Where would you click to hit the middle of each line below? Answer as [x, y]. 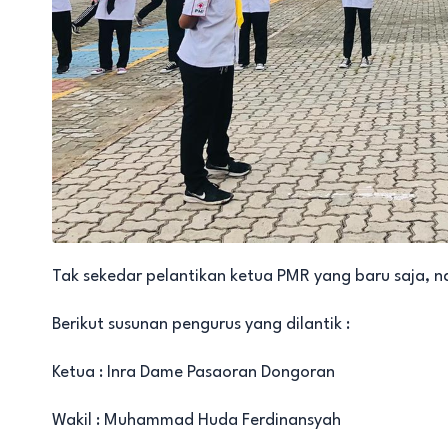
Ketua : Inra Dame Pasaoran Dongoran [193, 372]
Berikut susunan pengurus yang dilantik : [201, 324]
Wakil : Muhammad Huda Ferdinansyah [196, 420]
